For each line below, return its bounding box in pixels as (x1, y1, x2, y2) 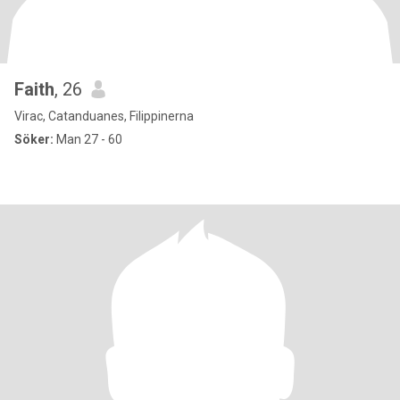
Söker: (14, 132, 54, 146)
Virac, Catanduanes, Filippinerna (14, 109, 194, 123)
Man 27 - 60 (54, 132, 122, 146)
